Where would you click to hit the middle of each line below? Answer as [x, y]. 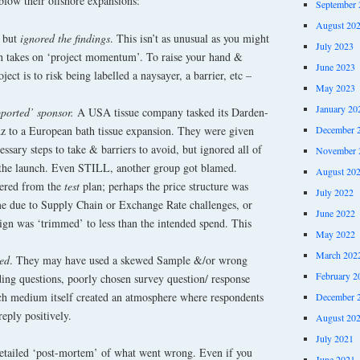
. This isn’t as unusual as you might [190, 38]
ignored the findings [65, 38]
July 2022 [334, 192]
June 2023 [335, 66]
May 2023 [335, 87]
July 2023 [334, 45]
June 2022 [335, 213]
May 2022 [335, 233]
